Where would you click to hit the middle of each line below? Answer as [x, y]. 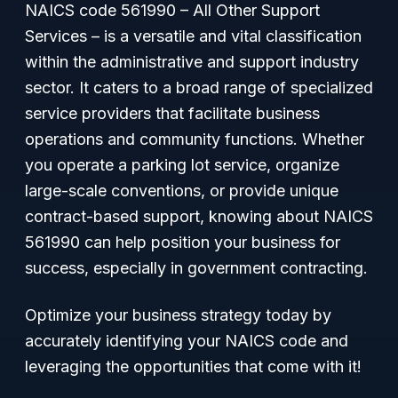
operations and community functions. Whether [195, 139]
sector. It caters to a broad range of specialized [199, 88]
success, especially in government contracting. [196, 268]
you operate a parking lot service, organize [182, 165]
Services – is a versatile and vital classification [193, 36]
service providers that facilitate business [172, 113]
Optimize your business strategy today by [178, 315]
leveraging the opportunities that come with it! [193, 366]
